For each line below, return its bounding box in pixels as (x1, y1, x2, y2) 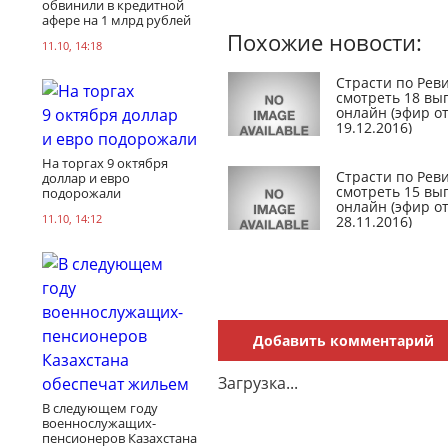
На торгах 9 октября (42, 153, 168, 172)
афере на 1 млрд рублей (42, 10, 191, 29)
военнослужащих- (42, 413, 156, 432)
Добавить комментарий (253, 331, 434, 350)
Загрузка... (218, 372, 298, 394)
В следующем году (42, 398, 158, 417)
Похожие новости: (227, 27, 422, 57)
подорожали (42, 183, 121, 202)
